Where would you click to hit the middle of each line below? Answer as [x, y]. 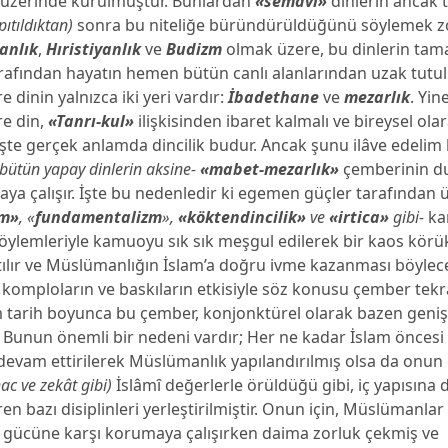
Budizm [194, 49]
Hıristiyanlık [94, 49]
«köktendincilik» [242, 217]
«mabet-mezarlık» [270, 169]
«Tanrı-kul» [91, 121]
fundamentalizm [99, 217]
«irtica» [361, 217]
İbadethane [274, 97]
